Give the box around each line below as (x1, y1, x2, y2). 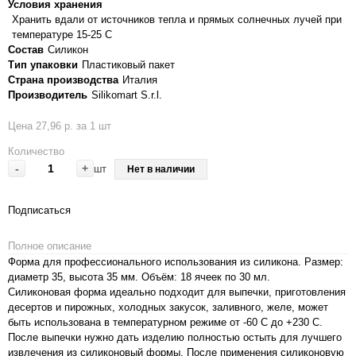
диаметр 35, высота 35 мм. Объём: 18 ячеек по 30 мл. (8, 270, 273, 283)
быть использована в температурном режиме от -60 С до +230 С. (8, 315, 323, 328)
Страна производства (8, 73, 118, 86)
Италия (122, 73, 157, 86)
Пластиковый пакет (82, 58, 175, 71)
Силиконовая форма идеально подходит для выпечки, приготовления (8, 285, 346, 298)
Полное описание (8, 239, 91, 252)
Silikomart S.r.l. (91, 88, 162, 101)
